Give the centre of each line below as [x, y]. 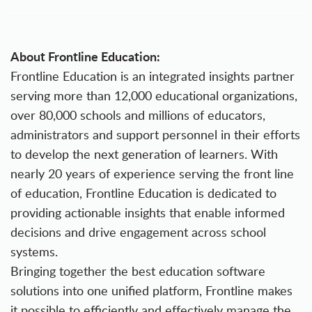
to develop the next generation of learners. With [144, 154]
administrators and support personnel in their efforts [155, 134]
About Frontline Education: [85, 56]
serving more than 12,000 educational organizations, [154, 95]
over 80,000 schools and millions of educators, [138, 115]
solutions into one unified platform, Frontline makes [151, 290]
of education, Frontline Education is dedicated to [143, 193]
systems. [34, 251]
